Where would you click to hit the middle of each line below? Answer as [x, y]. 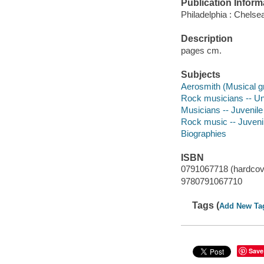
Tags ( [206, 205]
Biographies [203, 133]
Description [207, 39]
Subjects [200, 75]
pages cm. [201, 50]
